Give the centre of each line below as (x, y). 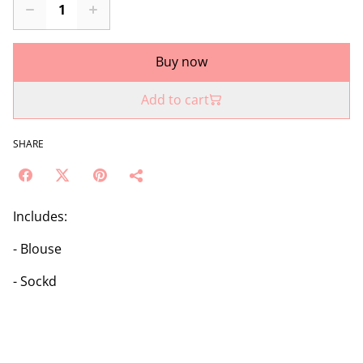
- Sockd (35, 281)
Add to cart (175, 99)
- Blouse (37, 248)
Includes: (40, 216)
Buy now (181, 61)
